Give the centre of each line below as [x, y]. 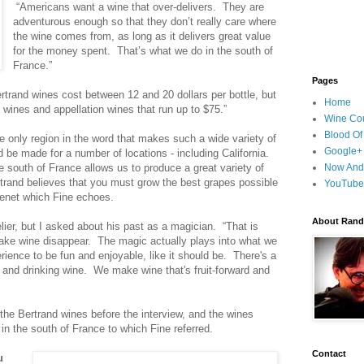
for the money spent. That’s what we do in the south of [143, 50]
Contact [329, 353]
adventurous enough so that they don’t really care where [145, 21]
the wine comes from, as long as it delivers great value [142, 36]
